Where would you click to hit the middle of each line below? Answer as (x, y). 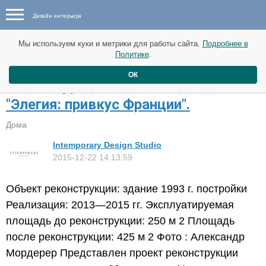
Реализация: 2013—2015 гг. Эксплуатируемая (120, 205)
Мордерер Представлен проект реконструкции (122, 253)
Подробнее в (225, 44)
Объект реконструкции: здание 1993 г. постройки (126, 189)
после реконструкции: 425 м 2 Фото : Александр (125, 237)
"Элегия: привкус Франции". (98, 104)
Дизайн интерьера (57, 16)
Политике (132, 54)
